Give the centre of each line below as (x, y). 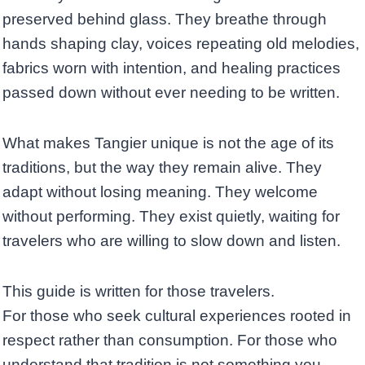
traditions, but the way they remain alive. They (162, 168)
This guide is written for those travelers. (139, 292)
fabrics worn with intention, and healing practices (172, 68)
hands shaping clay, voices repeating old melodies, (181, 44)
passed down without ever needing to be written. (171, 93)
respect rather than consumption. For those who (170, 341)
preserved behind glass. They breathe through (165, 20)
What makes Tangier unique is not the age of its (168, 143)
